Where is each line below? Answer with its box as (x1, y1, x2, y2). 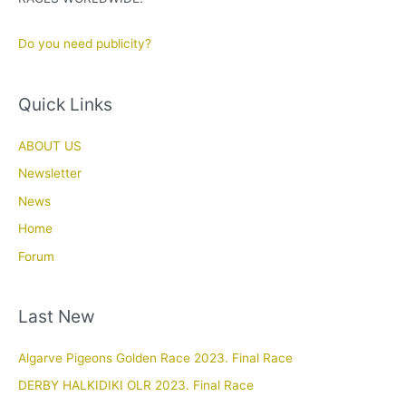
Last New (18, 304, 95, 327)
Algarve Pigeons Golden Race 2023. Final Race (18, 350, 293, 365)
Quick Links (18, 92, 112, 115)
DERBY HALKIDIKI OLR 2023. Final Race (18, 378, 254, 393)
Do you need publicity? (18, 36, 151, 52)
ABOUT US (18, 138, 82, 153)
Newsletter (18, 166, 82, 181)
